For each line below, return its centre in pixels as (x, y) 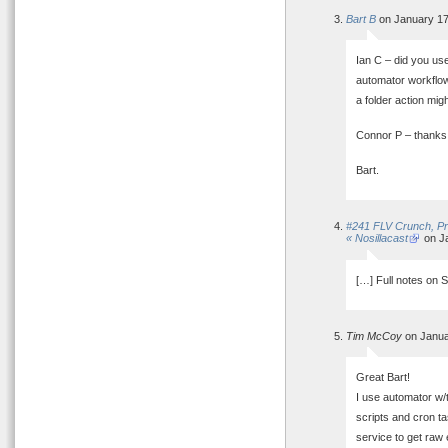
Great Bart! (383, 377)
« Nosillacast (377, 238)
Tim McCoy (374, 336)
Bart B (361, 19)
